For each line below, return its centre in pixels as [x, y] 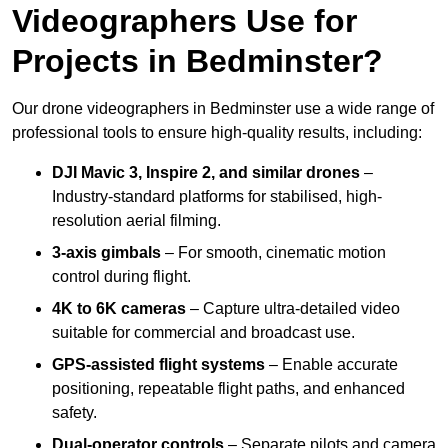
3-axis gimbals [106, 253]
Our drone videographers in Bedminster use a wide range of [223, 109]
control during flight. [121, 277]
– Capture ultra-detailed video [293, 309]
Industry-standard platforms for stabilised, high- [217, 197]
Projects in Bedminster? [197, 61]
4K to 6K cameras [119, 309]
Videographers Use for [184, 21]
